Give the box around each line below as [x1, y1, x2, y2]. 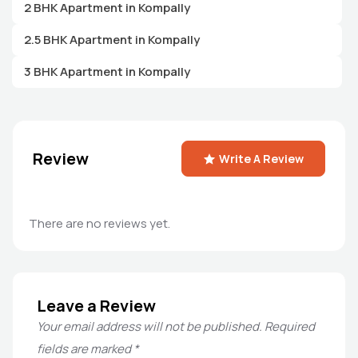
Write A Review [219, 151, 304, 167]
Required [262, 318, 315, 336]
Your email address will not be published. [37, 318, 262, 336]
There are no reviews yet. [29, 215, 170, 233]
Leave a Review [37, 295, 156, 317]
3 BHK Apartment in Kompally [24, 63, 190, 81]
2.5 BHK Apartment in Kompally [24, 31, 200, 49]
